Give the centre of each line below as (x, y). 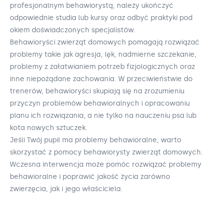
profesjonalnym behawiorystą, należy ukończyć (92, 6)
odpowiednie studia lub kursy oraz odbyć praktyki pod (101, 18)
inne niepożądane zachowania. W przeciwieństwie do (101, 79)
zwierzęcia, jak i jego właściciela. (66, 189)
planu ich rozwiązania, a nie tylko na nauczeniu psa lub (103, 116)
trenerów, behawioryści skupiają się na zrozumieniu (97, 91)
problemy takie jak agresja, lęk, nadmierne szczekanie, (103, 55)
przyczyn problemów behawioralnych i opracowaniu (100, 104)
